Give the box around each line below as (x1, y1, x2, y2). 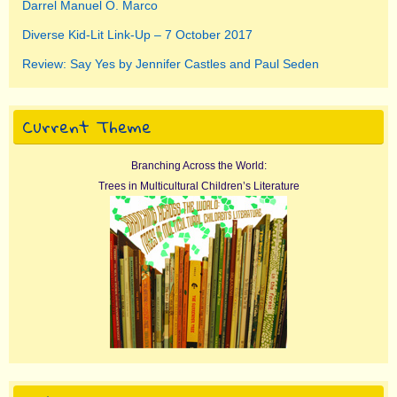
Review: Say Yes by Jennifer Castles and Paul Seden (22, 57, 319, 72)
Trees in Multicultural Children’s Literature (97, 180, 300, 193)
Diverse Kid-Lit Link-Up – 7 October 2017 (22, 27, 253, 43)
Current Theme (22, 111, 152, 143)
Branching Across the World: (130, 160, 267, 173)
